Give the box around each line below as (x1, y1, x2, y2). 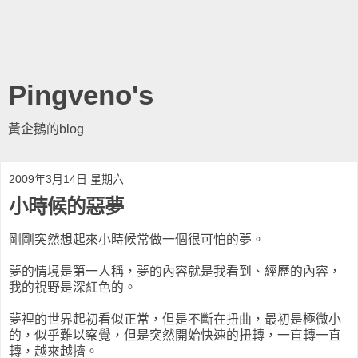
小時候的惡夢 (9, 196, 124, 217)
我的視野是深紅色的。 (9, 280, 137, 294)
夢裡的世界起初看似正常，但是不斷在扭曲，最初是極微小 (9, 312, 341, 326)
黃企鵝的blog (8, 122, 84, 136)
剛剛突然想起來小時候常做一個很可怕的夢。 (9, 232, 265, 246)
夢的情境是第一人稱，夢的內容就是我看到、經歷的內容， (9, 264, 341, 278)
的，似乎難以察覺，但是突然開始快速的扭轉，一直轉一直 (9, 328, 341, 342)
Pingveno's (8, 80, 153, 110)
